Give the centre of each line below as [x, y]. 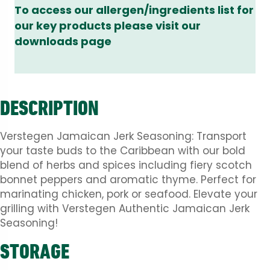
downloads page [63, 42]
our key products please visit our [108, 26]
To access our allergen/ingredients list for [134, 10]
